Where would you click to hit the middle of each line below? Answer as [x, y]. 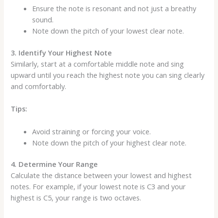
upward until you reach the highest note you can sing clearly [108, 75]
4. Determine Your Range [54, 164]
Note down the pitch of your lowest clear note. [108, 31]
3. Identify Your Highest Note [62, 52]
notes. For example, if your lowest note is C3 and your [99, 187]
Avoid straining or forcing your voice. [92, 131]
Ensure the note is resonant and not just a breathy [114, 9]
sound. [43, 20]
